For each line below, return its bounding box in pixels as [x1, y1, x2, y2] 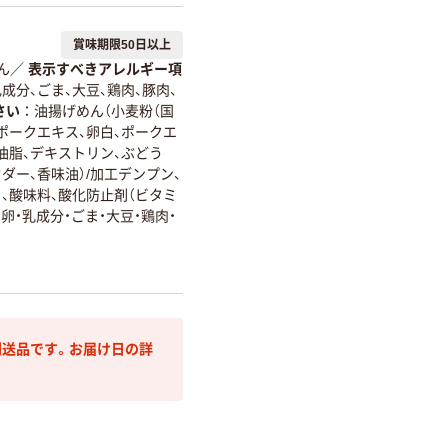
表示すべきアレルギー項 [28, 61, 182, 78]
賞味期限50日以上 [73, 38, 171, 53]
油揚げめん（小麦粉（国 [34, 103, 174, 120]
